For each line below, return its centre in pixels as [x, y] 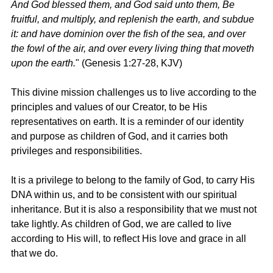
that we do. [34, 253]
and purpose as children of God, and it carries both [121, 136]
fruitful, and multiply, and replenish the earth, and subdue [134, 19]
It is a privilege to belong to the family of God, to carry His [134, 180]
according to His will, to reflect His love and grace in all [130, 239]
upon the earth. [43, 63]
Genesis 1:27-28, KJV [132, 63]
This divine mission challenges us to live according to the [135, 93]
